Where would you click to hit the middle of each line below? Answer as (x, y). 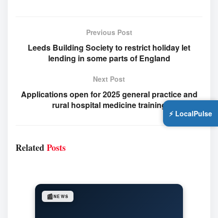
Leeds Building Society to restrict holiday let (109, 47)
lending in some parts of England (109, 58)
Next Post (109, 79)
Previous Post (109, 32)
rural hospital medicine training (109, 105)
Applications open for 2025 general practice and (109, 94)
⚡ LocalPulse (191, 113)
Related (30, 147)
